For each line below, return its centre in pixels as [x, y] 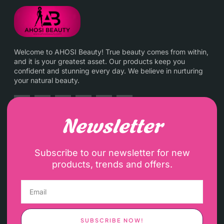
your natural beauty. [47, 80]
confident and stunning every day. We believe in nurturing [108, 71]
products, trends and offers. [112, 164]
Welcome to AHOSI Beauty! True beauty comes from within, [111, 52]
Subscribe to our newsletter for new [112, 153]
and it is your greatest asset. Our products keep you [99, 61]
